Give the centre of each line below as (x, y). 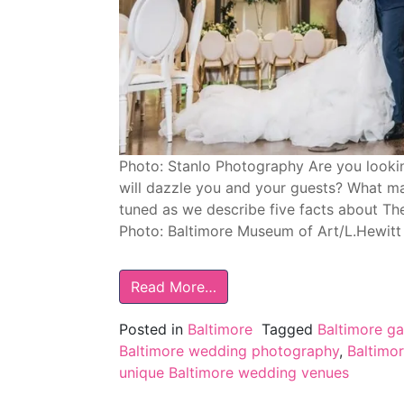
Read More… (174, 287)
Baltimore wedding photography (229, 351)
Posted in (153, 330)
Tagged (289, 330)
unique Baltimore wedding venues (234, 373)
